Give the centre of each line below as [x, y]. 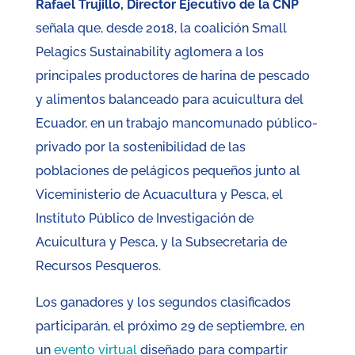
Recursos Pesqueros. [98, 266]
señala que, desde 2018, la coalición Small [161, 29]
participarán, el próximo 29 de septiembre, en [170, 326]
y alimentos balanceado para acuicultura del [169, 100]
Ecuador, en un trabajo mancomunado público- [176, 124]
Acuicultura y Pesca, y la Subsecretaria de [161, 242]
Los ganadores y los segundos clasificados [163, 303]
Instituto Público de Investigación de [144, 219]
